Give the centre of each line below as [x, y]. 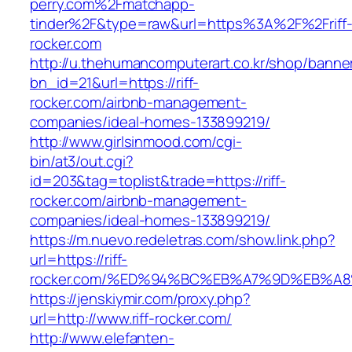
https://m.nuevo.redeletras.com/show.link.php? [183, 240]
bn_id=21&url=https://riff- [115, 83]
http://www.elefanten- [102, 338]
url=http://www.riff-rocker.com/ [131, 319]
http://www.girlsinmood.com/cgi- [136, 142]
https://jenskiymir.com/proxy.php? [140, 299]
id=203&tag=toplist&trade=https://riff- [158, 181]
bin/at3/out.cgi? [82, 161]
